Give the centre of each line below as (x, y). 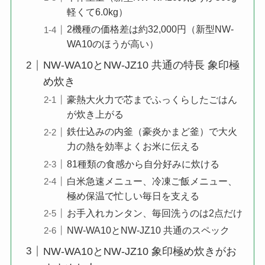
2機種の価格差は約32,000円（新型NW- (150, 29)
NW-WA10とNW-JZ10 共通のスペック (148, 230)
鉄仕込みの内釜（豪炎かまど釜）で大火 (152, 132)
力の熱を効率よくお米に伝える (133, 146)
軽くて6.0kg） (97, 12)
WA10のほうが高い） (112, 44)
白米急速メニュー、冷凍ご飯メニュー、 (152, 181)
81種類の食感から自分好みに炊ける (143, 164)
